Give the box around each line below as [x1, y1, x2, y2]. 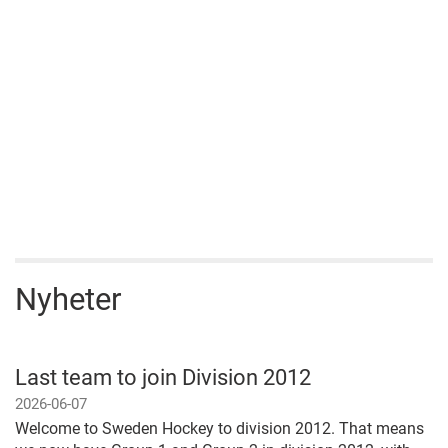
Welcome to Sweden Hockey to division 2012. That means [15, 419, 424, 439]
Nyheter [15, 281, 121, 319]
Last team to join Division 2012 [15, 364, 311, 391]
